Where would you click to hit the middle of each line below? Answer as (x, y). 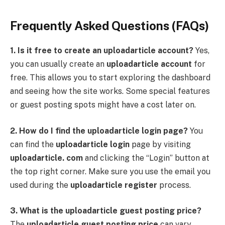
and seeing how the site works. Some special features (110, 91)
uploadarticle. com (46, 158)
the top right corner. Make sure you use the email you (110, 171)
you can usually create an (58, 64)
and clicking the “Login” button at (146, 158)
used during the (40, 185)
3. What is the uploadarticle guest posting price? (106, 211)
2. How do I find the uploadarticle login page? (99, 131)
